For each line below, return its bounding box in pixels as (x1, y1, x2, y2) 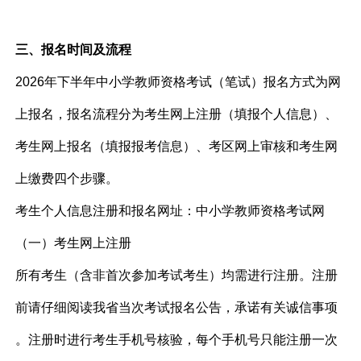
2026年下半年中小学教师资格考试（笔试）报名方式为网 (15, 75, 342, 89)
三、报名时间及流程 (15, 43, 132, 56)
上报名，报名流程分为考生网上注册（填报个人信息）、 (15, 107, 338, 121)
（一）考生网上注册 (15, 236, 132, 250)
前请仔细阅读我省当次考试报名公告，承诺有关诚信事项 (15, 301, 338, 314)
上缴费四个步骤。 (15, 172, 119, 185)
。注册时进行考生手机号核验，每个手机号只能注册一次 (15, 333, 338, 346)
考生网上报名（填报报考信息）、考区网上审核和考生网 (15, 139, 338, 153)
